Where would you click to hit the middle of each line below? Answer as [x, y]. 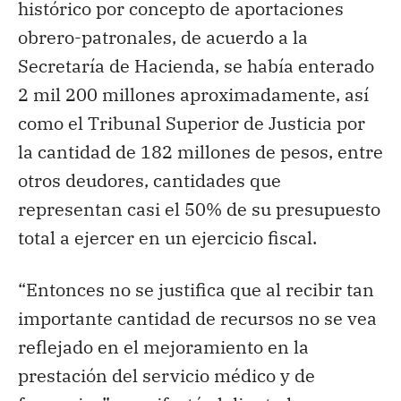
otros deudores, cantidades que [149, 180]
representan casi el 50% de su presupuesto [199, 209]
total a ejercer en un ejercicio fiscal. [167, 237]
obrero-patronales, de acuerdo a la [163, 37]
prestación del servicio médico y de [166, 375]
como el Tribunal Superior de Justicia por [192, 123]
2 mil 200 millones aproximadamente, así [193, 94]
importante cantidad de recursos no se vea [197, 318]
